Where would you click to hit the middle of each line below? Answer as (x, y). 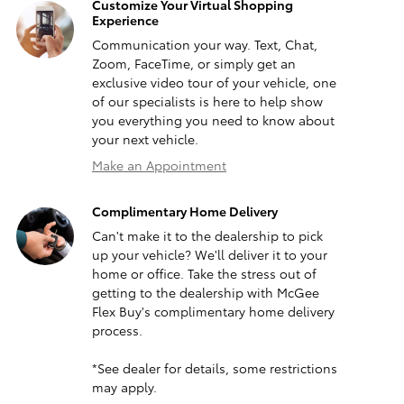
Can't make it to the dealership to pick (207, 236)
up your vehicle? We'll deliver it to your (210, 255)
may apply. (124, 387)
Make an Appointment (159, 165)
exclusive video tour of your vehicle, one (214, 83)
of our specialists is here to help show (207, 101)
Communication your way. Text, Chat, (205, 45)
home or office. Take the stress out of (204, 274)
